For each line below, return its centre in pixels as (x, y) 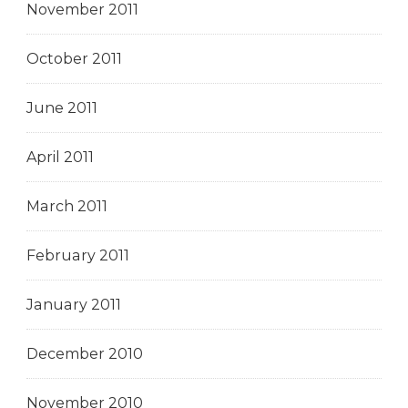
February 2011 (78, 255)
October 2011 (74, 58)
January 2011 (74, 304)
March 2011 (67, 206)
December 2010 (85, 353)
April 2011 (60, 157)
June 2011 (62, 107)
